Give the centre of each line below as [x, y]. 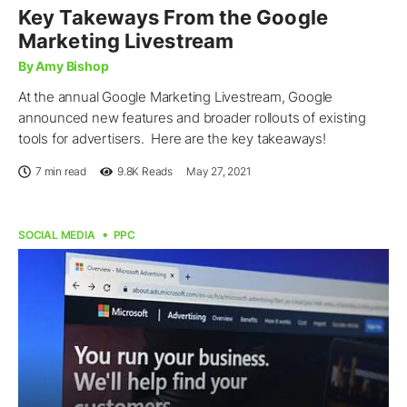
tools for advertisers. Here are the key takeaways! [172, 138]
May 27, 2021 [218, 171]
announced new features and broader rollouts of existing [192, 117]
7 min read [61, 171]
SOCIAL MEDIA [57, 234]
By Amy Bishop [64, 65]
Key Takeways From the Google [173, 17]
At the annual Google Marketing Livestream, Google [176, 96]
